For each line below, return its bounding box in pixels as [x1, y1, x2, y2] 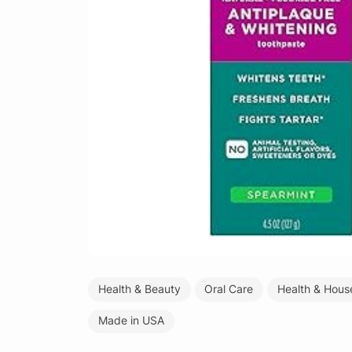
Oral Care [204, 282, 254, 295]
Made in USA [97, 314, 164, 328]
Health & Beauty [97, 282, 181, 295]
